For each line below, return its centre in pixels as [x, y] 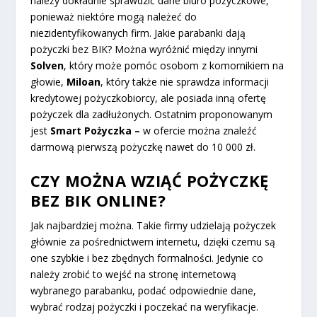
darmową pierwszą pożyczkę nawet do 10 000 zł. [143, 146]
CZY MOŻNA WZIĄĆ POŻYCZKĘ [149, 180]
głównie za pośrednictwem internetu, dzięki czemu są [152, 241]
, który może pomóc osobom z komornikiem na [173, 65]
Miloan [83, 81]
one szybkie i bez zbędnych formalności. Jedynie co [146, 258]
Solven [47, 65]
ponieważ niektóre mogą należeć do [113, 16]
